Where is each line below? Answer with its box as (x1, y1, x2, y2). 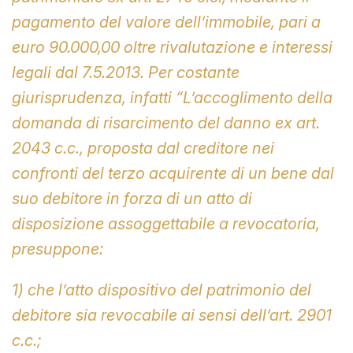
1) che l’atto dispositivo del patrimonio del (12, 280, 311, 299)
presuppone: (12, 239, 103, 258)
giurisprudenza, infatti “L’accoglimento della (12, 87, 333, 107)
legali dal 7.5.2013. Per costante (12, 62, 240, 82)
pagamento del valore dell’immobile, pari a (12, 12, 321, 32)
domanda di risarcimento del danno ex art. (12, 113, 320, 132)
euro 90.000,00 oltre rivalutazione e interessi (12, 37, 333, 57)
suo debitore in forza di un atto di (12, 188, 252, 208)
